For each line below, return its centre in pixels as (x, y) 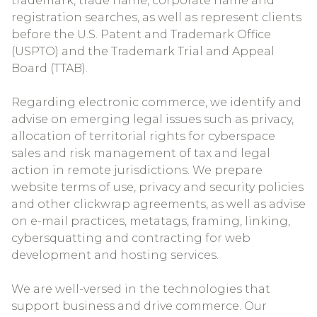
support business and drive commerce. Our (139, 306)
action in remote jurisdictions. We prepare (137, 170)
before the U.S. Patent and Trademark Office (141, 34)
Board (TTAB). (50, 68)
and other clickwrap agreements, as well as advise (158, 204)
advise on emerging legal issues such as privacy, (152, 119)
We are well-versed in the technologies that (141, 289)
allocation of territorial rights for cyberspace (143, 136)
